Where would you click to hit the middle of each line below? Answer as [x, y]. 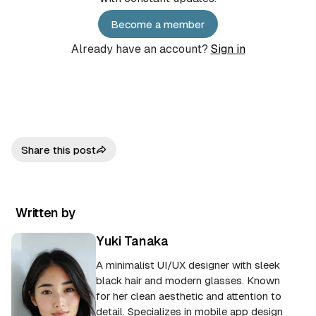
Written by [45, 213]
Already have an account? [141, 49]
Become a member [158, 24]
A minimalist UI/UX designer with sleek [188, 265]
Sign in [228, 49]
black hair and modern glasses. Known [188, 280]
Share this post [59, 150]
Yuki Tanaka [132, 241]
